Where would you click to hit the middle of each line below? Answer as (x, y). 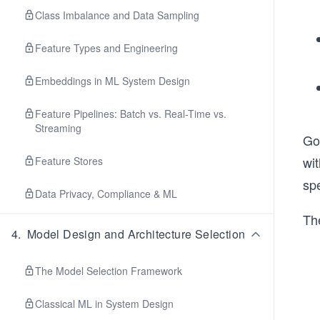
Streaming (58, 128)
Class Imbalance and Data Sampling (117, 15)
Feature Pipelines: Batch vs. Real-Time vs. (131, 114)
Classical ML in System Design (104, 304)
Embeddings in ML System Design (112, 81)
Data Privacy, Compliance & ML (106, 194)
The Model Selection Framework (109, 271)
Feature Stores (69, 161)
